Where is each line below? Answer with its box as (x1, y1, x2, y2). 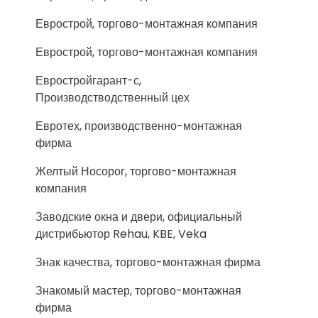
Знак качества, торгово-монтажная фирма (35, 254, 261, 270)
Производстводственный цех (35, 89, 190, 106)
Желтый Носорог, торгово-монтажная (35, 163, 236, 180)
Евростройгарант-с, (35, 72, 141, 89)
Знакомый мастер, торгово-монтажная (35, 283, 241, 299)
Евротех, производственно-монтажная (35, 118, 242, 134)
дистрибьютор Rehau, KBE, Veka (35, 226, 207, 242)
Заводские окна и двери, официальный (35, 209, 242, 225)
